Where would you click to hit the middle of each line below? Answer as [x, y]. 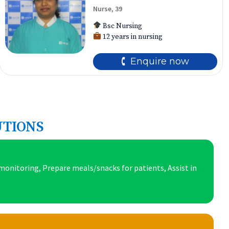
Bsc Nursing [122, 26]
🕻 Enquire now [155, 61]
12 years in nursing [132, 37]
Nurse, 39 [108, 9]
